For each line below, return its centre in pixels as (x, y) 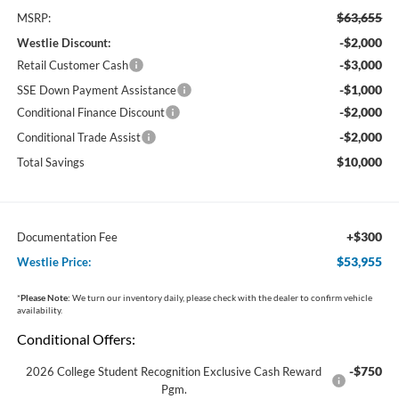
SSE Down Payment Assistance (96, 90)
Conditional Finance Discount (90, 112)
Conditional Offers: (76, 339)
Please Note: (45, 297)
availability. (39, 309)
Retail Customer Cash (72, 65)
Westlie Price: (53, 261)
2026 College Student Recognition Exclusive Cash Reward (174, 371)
